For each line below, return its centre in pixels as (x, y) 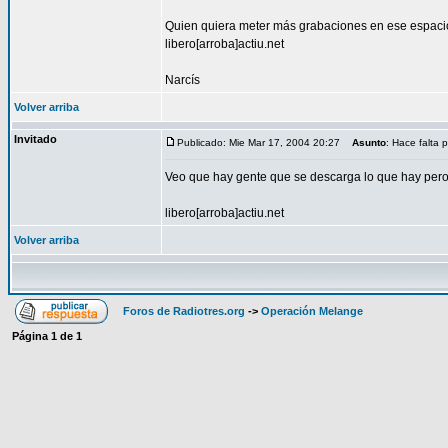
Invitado (35, 139)
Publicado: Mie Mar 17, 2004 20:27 (258, 142)
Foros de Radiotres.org (184, 311)
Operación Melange (312, 311)
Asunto (369, 142)
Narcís (182, 80)
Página (31, 336)
